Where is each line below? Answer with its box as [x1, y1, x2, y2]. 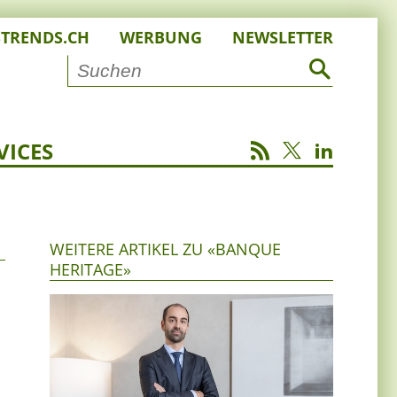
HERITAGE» [50, 259, 131, 281]
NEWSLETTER [232, 27, 333, 48]
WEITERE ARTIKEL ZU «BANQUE [50, 238, 281, 261]
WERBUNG [120, 27, 202, 48]
